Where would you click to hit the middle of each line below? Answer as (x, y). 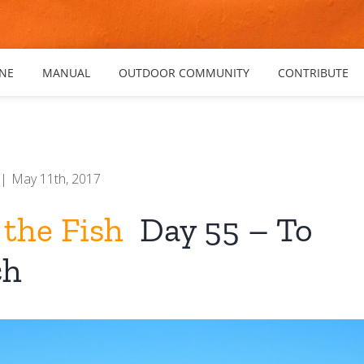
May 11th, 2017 (56, 179)
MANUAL (66, 73)
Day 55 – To (219, 230)
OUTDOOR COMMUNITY (184, 73)
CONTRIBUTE (313, 73)
